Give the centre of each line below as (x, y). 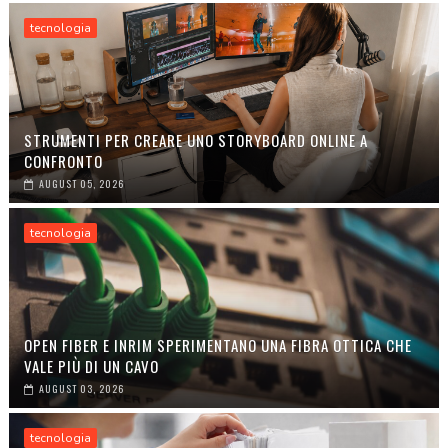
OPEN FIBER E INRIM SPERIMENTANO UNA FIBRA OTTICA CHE (217, 344)
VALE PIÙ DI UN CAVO (91, 365)
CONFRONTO (63, 160)
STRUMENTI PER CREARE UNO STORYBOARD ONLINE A (195, 139)
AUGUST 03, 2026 (81, 388)
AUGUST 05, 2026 (81, 183)
